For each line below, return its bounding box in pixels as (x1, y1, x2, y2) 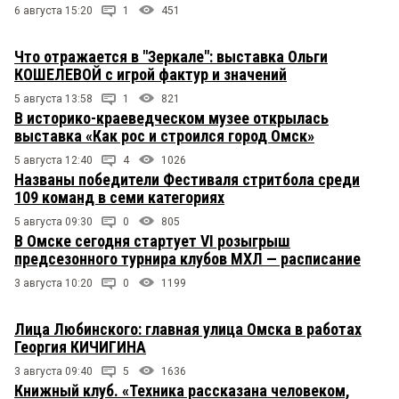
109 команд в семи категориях (14, 187, 224, 207)
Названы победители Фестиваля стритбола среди (14, 169, 360, 189)
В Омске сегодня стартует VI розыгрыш (14, 231, 290, 250)
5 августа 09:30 (14, 215, 93, 228)
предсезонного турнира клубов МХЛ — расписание (14, 248, 361, 268)
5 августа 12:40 (14, 153, 93, 167)
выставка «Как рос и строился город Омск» (14, 126, 314, 145)
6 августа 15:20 (14, 4, 93, 17)
